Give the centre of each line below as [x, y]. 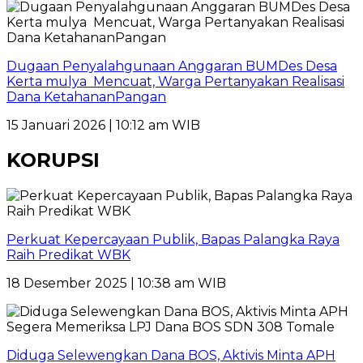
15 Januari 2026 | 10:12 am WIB [103, 125]
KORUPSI [53, 160]
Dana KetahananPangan [86, 96]
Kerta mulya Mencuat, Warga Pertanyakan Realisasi [175, 81]
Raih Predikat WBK [68, 255]
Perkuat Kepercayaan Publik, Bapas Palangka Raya [173, 240]
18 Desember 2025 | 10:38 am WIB [116, 284]
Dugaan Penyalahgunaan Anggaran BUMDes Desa [172, 66]
